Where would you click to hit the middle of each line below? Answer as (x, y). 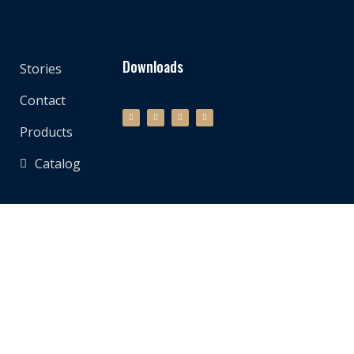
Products (46, 132)
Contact (43, 101)
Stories (41, 69)
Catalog (57, 164)
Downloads (153, 67)
